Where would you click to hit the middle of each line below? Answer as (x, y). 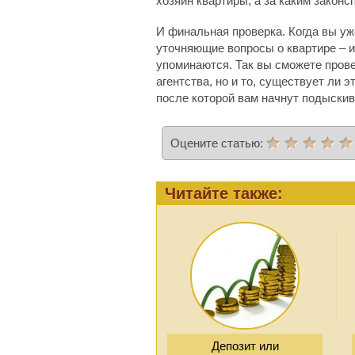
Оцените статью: (218, 143)
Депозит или (245, 346)
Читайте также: (224, 193)
